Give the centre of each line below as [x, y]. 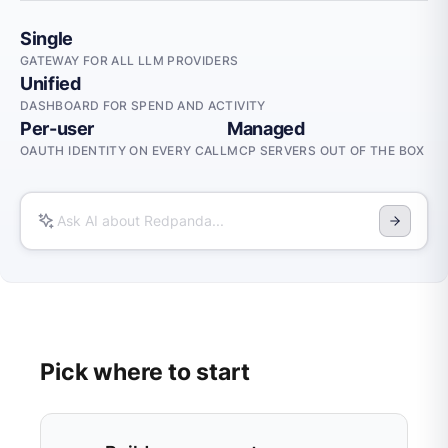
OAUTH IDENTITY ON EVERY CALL [124, 150]
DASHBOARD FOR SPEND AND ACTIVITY [143, 105]
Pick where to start [145, 371]
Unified [50, 82]
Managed [266, 127]
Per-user [57, 127]
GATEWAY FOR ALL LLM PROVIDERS [129, 60]
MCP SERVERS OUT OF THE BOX [326, 150]
